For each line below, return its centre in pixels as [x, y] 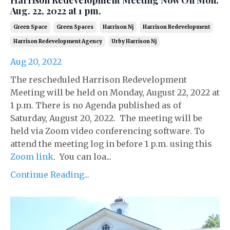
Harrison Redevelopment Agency [58, 41]
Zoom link [32, 156]
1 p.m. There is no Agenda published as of [96, 105]
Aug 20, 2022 [36, 61]
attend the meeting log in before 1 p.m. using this [111, 143]
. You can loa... [82, 156]
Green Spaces [75, 27]
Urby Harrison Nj [134, 41]
